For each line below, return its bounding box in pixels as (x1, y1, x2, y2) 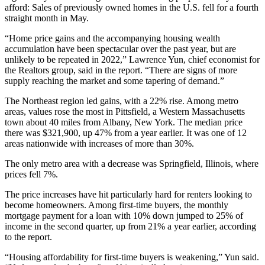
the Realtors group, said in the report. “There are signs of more (5, 65, 237, 76)
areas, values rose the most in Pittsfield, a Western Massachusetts (5, 106, 245, 117)
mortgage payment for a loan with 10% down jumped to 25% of (5, 211, 243, 221)
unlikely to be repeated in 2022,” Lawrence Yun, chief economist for (5, 54, 260, 65)
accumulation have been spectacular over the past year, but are (5, 44, 236, 54)
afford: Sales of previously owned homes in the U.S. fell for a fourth (5, 2, 258, 13)
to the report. (5, 232, 52, 243)
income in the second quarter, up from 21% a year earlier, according (5, 221, 256, 232)
